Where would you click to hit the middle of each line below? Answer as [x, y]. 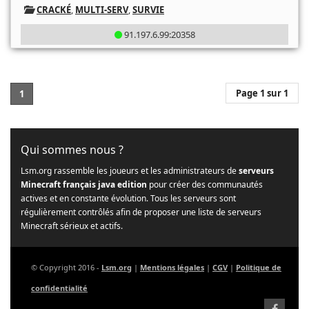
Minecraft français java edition [84, 185]
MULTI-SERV [102, 10]
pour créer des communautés [205, 185]
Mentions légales [172, 267]
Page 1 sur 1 [262, 93]
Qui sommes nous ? [73, 150]
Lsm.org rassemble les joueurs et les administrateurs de [130, 171]
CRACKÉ [54, 10]
